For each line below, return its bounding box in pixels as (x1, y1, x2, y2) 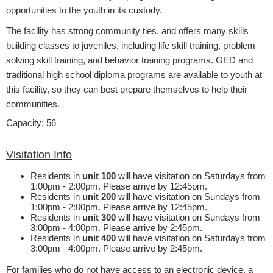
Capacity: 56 (6, 117, 56, 128)
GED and (216, 54, 253, 65)
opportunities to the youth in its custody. (6, 4, 162, 15)
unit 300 (82, 211, 116, 222)
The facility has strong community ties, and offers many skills (6, 25, 249, 36)
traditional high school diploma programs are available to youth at (6, 69, 262, 80)
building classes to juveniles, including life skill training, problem (6, 40, 255, 51)
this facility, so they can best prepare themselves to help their (6, 83, 247, 94)
